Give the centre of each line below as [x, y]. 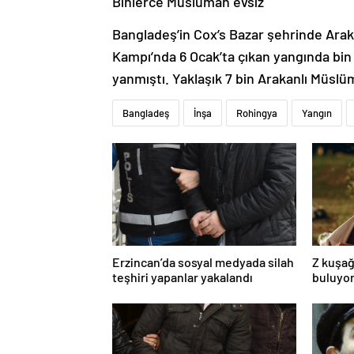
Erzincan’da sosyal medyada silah [203, 262]
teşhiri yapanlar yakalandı [183, 277]
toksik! [331, 292]
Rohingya [257, 113]
